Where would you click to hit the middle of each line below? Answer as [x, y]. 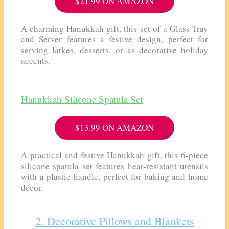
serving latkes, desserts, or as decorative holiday [114, 50]
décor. [32, 187]
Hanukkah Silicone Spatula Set [82, 99]
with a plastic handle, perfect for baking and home [114, 176]
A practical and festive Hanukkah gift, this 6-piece [114, 155]
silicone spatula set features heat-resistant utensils [114, 166]
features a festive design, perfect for [137, 39]
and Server [44, 39]
